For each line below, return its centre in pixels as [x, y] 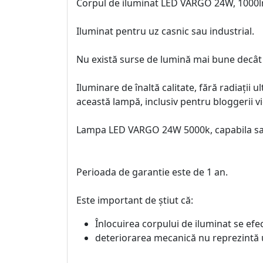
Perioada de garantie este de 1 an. [152, 172]
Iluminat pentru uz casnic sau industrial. [165, 31]
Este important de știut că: [135, 200]
